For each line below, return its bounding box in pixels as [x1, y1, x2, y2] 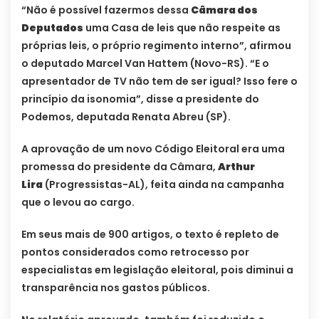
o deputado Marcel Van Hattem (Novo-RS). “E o [21, 56, 269, 70]
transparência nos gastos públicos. [21, 280, 210, 295]
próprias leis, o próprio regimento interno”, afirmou [21, 38, 291, 53]
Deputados [21, 20, 83, 35]
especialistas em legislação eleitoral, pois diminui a [21, 262, 293, 277]
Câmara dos [191, 2, 258, 17]
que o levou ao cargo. [21, 194, 135, 209]
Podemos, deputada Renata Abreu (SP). [21, 109, 231, 124]
